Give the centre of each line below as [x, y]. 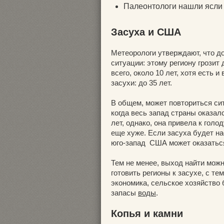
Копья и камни [147, 213]
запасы [124, 193]
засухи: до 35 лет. [141, 83]
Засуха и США [146, 32]
